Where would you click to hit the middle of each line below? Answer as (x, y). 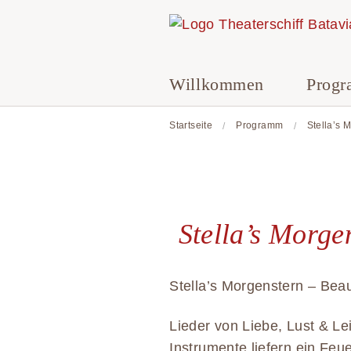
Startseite (191, 125)
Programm (260, 125)
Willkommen (217, 85)
